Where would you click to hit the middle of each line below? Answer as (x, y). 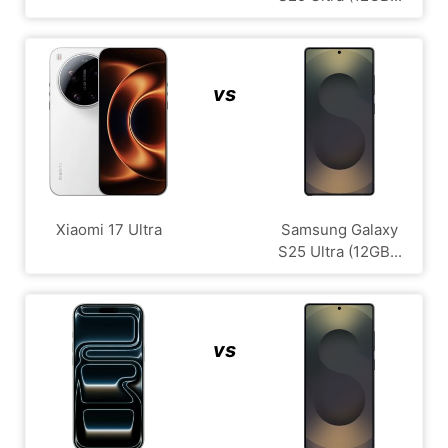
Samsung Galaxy (339, 229)
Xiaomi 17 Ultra (108, 229)
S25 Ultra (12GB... (339, 251)
